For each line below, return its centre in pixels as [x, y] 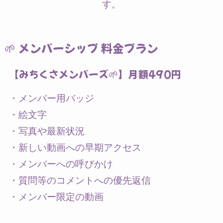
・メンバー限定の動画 [56, 197]
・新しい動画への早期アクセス [75, 148]
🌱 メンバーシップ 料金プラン [81, 48]
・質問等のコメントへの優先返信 [80, 181]
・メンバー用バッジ [51, 99]
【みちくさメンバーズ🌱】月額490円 [95, 74]
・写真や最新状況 [47, 131]
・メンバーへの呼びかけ [61, 164]
